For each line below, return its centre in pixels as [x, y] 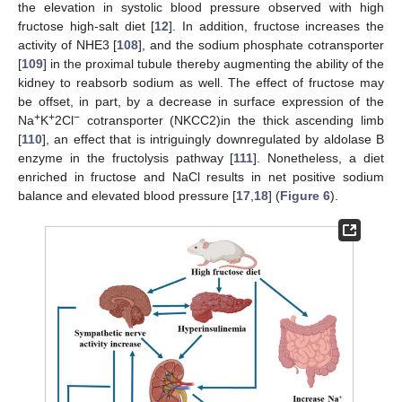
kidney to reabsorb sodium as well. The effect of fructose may [201, 83]
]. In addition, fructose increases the [276, 26]
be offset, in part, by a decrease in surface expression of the [201, 102]
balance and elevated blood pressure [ [127, 196]
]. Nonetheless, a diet [319, 158]
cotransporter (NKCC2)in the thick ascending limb [232, 121]
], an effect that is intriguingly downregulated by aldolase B [213, 140]
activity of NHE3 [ [68, 45]
